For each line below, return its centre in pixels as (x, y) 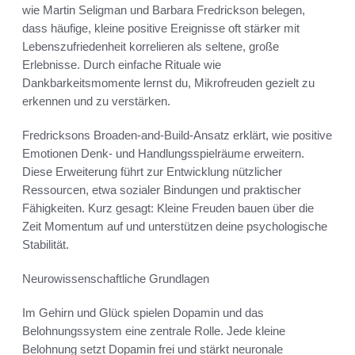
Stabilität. (46, 244)
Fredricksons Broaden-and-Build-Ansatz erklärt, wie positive (177, 135)
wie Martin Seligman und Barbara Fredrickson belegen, (164, 10)
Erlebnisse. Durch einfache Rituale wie (122, 64)
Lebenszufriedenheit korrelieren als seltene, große (151, 46)
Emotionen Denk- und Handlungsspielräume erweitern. (163, 153)
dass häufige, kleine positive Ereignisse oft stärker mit (161, 28)
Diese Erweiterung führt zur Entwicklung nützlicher (152, 171)
